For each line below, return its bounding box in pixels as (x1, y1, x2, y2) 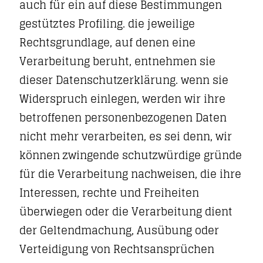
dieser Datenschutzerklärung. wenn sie (19, 70, 228, 89)
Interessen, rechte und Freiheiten (19, 183, 199, 202)
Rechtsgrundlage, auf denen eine (19, 33, 195, 52)
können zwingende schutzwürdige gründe (19, 146, 242, 164)
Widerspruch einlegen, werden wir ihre (19, 89, 225, 108)
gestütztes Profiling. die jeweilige (19, 14, 195, 33)
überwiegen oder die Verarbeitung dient (19, 202, 232, 221)
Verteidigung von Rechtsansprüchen (19, 240, 214, 258)
